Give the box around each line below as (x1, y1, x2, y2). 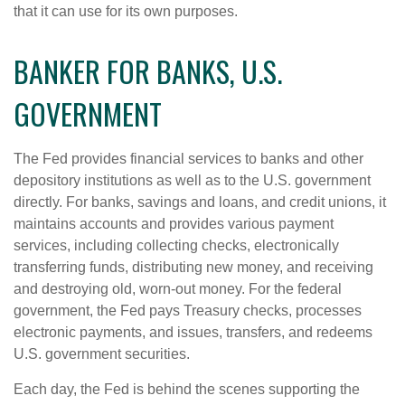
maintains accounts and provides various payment (14, 215, 334, 231)
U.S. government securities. (14, 345, 190, 362)
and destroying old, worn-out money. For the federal (14, 280, 342, 297)
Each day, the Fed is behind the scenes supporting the (14, 381, 360, 397)
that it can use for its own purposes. (14, 3, 238, 19)
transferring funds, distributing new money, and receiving (14, 259, 373, 275)
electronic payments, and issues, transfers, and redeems (14, 324, 372, 340)
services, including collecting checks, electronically (14, 237, 339, 253)
